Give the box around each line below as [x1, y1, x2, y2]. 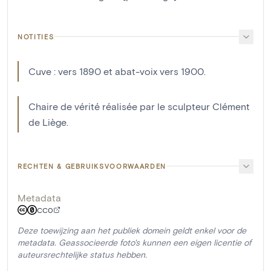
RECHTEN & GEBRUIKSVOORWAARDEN [18, 162, 166, 170]
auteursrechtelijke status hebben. [18, 249, 147, 260]
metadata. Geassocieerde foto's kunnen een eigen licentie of [18, 237, 251, 247]
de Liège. [28, 116, 68, 128]
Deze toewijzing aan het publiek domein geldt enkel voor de [18, 224, 246, 235]
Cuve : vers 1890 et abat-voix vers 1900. [28, 65, 206, 77]
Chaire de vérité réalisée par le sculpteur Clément [28, 100, 250, 112]
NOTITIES [18, 32, 54, 41]
